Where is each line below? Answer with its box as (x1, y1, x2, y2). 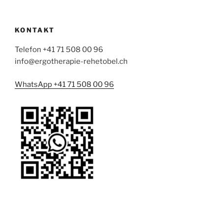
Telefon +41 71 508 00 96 (15, 45, 103, 54)
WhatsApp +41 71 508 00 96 (15, 80, 114, 89)
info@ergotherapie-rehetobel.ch (15, 57, 128, 66)
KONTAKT (15, 26, 55, 34)
